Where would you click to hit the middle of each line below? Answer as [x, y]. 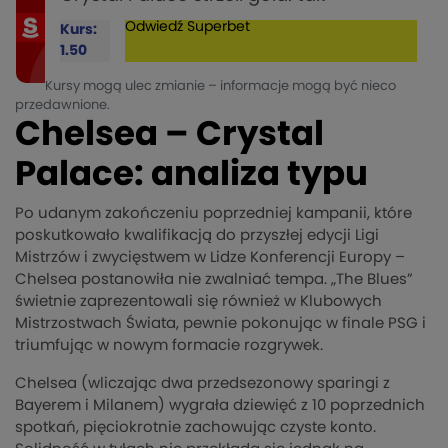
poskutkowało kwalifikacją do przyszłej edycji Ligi [197, 236]
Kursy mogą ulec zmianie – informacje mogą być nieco [221, 87]
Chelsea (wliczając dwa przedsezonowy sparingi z [202, 384]
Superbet [218, 27]
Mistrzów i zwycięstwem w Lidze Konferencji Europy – [210, 258]
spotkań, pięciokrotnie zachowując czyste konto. [195, 428]
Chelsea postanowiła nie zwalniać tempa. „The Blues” [214, 280]
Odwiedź [155, 27]
